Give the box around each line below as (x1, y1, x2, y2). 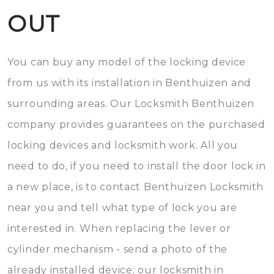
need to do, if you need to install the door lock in (7, 160, 266, 172)
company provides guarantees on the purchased (7, 119, 265, 130)
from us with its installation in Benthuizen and (7, 77, 251, 89)
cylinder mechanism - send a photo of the (7, 243, 228, 255)
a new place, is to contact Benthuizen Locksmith (7, 181, 264, 193)
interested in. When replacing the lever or (7, 223, 231, 234)
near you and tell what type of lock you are (7, 202, 238, 213)
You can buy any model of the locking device (7, 56, 246, 68)
